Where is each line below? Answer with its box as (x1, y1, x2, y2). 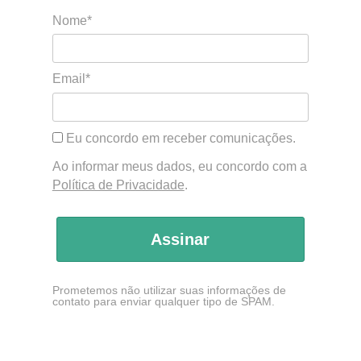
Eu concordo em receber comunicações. (62, 131, 296, 145)
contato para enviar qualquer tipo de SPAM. (52, 295, 275, 309)
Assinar (151, 230, 210, 248)
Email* (52, 72, 90, 86)
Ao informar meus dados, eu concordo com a (52, 159, 307, 173)
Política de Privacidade (52, 177, 185, 192)
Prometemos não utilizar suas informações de (52, 284, 286, 297)
